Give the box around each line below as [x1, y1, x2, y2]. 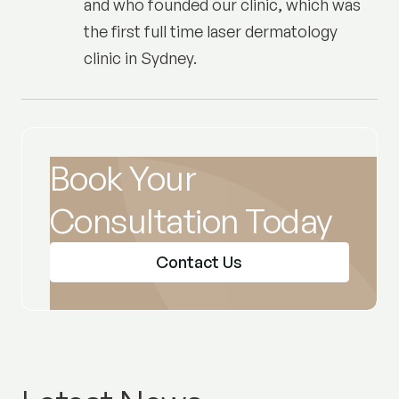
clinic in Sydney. [84, 47, 198, 68]
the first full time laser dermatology [84, 20, 338, 41]
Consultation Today [49, 199, 332, 241]
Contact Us [156, 252, 243, 273]
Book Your [49, 156, 197, 199]
